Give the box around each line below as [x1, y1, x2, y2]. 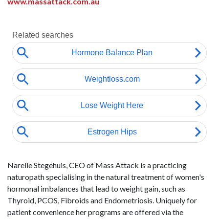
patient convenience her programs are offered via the [7, 207, 183, 217]
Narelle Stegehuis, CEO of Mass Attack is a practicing [7, 160, 187, 170]
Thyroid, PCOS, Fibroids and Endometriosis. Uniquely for [7, 196, 197, 205]
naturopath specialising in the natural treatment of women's [7, 172, 204, 181]
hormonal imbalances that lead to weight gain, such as [7, 184, 185, 193]
